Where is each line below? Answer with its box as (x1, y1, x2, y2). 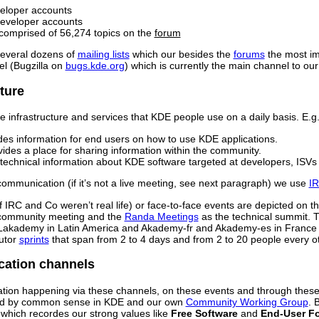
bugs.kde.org (65, 60, 125, 72)
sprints (19, 233, 49, 245)
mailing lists (77, 48, 130, 61)
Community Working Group (185, 296, 308, 308)
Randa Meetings (124, 210, 199, 222)
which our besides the (129, 48, 234, 61)
